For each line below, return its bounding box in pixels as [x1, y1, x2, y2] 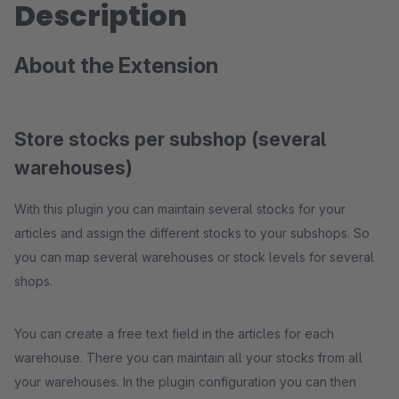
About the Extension [14, 53, 218, 78]
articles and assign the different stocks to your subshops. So [14, 225, 370, 240]
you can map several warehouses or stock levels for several [14, 249, 374, 265]
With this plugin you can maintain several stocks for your [14, 201, 346, 216]
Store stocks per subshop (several [14, 128, 326, 151]
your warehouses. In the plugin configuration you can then [14, 374, 356, 389]
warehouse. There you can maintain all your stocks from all [14, 350, 362, 365]
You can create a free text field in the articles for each [14, 326, 334, 341]
